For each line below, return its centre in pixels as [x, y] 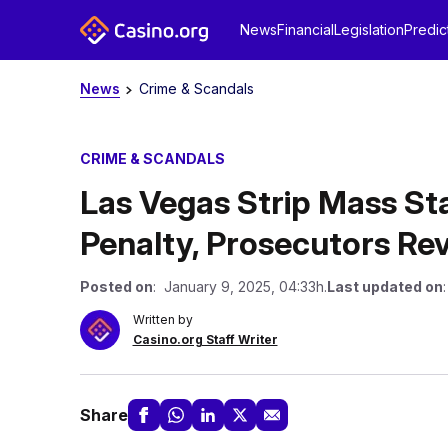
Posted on [116, 286]
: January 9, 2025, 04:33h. [239, 286]
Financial [305, 29]
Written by [162, 319]
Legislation [368, 29]
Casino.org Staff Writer [205, 339]
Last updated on [384, 286]
